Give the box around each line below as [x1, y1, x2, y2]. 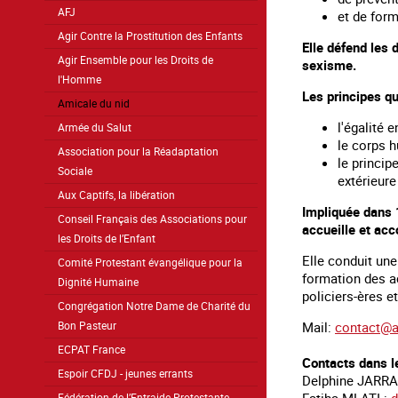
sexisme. [302, 56, 356, 75]
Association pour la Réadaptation [58, 144, 219, 158]
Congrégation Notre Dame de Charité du [58, 298, 251, 313]
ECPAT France [58, 342, 125, 356]
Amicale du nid [58, 96, 130, 110]
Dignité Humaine [58, 275, 139, 289]
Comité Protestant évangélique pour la [58, 255, 243, 269]
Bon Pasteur [58, 318, 116, 332]
